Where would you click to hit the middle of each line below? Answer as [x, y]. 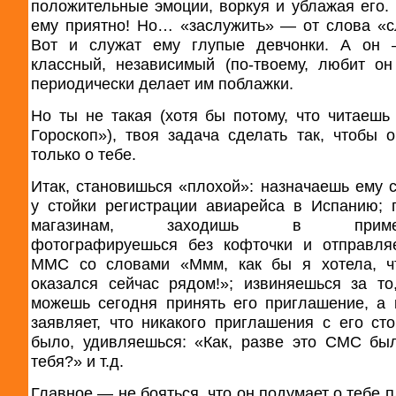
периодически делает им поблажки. [162, 83]
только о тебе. [84, 154]
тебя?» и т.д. [77, 361]
